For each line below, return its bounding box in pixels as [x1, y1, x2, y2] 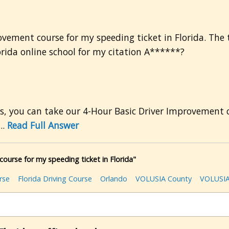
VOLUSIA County [135, 174, 192, 184]
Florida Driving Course [18, 174, 92, 184]
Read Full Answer [7, 119, 79, 132]
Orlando [100, 174, 127, 184]
